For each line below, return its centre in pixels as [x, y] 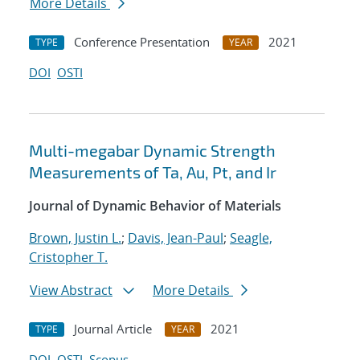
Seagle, [251, 238]
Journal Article [113, 329]
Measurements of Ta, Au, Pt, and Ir [153, 172]
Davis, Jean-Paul [176, 238]
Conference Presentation [142, 42]
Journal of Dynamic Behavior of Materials [155, 206]
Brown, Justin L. [75, 238]
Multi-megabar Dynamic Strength [152, 151]
